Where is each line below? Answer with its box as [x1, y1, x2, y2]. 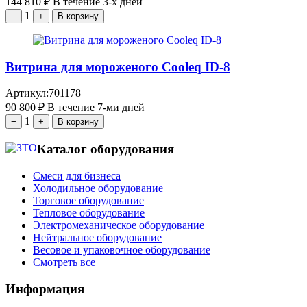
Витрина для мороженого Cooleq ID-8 [5, 59, 230, 74]
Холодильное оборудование [33, 182, 163, 194]
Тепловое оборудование [33, 206, 145, 219]
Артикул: [5, 87, 49, 99]
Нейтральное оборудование [33, 231, 162, 243]
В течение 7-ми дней [47, 101, 145, 114]
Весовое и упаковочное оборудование [33, 243, 210, 256]
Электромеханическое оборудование [33, 219, 204, 231]
